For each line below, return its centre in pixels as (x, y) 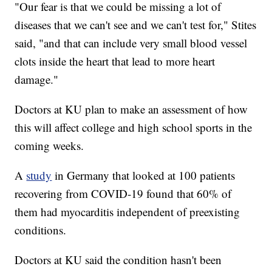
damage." (37, 80)
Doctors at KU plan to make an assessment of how (131, 109)
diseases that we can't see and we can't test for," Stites (136, 25)
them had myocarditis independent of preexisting (127, 212)
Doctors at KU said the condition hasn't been (118, 260)
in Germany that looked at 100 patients (144, 175)
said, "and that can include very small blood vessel (131, 43)
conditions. (41, 230)
